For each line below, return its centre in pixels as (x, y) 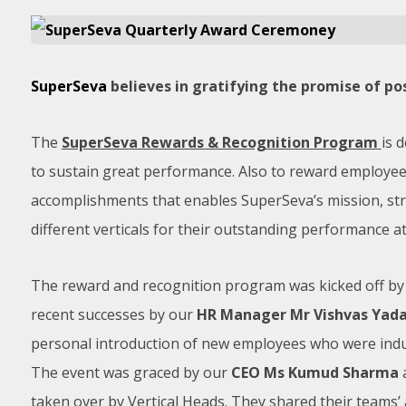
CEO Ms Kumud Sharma (314, 372)
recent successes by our (113, 314)
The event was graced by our (130, 372)
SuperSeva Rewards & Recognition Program (219, 142)
